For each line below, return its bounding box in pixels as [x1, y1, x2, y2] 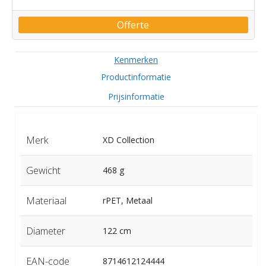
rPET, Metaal [102, 194, 153, 206]
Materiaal [26, 194, 66, 207]
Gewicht [26, 163, 61, 177]
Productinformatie [101, 71, 171, 83]
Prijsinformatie [107, 90, 164, 102]
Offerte [117, 18, 149, 31]
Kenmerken [114, 53, 158, 65]
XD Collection [102, 134, 154, 145]
